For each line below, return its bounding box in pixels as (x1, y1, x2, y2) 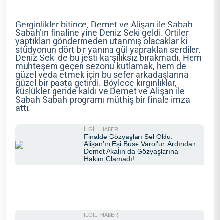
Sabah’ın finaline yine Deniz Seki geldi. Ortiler (15, 28, 189, 38)
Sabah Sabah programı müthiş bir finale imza (15, 95, 191, 105)
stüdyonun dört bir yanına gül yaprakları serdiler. (15, 45, 201, 55)
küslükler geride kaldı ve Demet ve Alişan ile (15, 86, 185, 97)
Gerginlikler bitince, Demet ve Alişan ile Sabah (15, 20, 193, 30)
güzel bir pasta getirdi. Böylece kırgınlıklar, (15, 78, 177, 88)
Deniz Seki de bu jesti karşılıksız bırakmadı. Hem (15, 53, 202, 63)
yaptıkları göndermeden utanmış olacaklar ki (15, 36, 188, 47)
